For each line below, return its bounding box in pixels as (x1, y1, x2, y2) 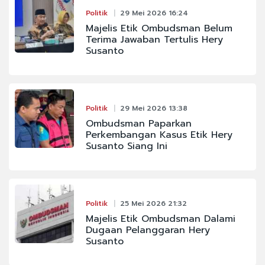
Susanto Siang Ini (85, 138, 167, 153)
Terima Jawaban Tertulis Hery (85, 32, 223, 47)
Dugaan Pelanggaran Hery (85, 222, 210, 237)
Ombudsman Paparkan (85, 116, 192, 131)
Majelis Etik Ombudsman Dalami (85, 211, 235, 226)
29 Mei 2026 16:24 (119, 7, 188, 18)
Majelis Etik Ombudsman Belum (85, 21, 232, 35)
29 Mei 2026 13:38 (119, 102, 188, 114)
